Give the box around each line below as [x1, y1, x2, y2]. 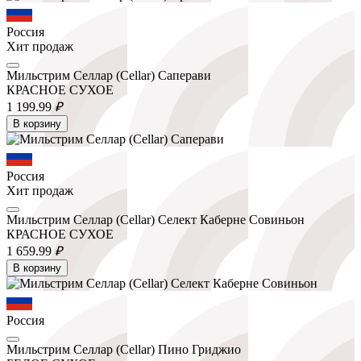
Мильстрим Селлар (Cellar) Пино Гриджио [6, 342, 241, 356]
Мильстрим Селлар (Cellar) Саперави [6, 68, 211, 82]
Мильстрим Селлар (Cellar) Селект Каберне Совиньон [6, 212, 305, 226]
